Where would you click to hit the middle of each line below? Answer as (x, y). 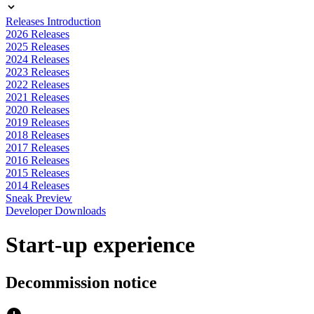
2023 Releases (37, 72)
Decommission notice (81, 282)
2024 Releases (37, 59)
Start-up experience (100, 245)
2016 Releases (37, 160)
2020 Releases (37, 110)
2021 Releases (37, 97)
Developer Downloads (56, 211)
